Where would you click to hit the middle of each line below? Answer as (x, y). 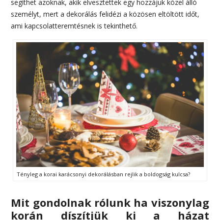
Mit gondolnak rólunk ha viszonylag (110, 202)
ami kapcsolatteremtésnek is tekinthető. (74, 26)
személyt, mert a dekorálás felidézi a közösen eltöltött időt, (105, 14)
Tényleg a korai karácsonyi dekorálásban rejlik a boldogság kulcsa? (104, 174)
